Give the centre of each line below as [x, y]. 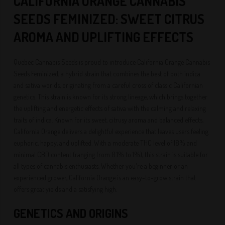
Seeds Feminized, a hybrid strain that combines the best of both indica [107, 74]
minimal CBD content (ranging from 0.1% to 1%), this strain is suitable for [111, 154]
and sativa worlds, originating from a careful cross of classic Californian [108, 85]
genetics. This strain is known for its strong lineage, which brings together [111, 97]
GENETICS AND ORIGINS [71, 213]
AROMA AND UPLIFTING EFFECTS [104, 37]
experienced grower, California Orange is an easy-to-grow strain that [105, 178]
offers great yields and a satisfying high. [66, 189]
